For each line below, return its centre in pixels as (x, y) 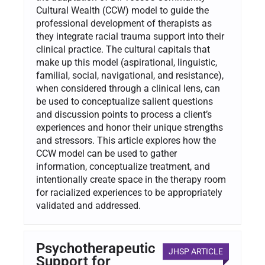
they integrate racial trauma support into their (130, 37)
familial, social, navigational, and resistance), (130, 76)
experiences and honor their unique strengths (130, 128)
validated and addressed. (88, 206)
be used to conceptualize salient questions (125, 102)
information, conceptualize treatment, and (123, 167)
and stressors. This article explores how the (126, 141)
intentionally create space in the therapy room (131, 180)
